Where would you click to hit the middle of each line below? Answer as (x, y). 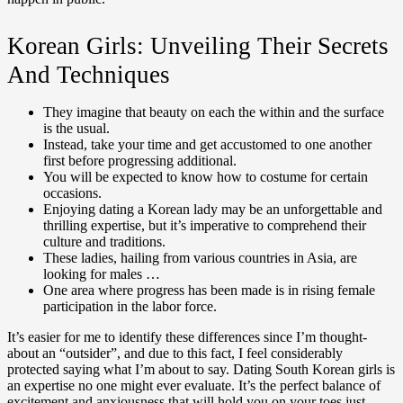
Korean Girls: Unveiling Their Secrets (198, 46)
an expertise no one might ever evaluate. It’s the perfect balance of (194, 385)
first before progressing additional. (140, 160)
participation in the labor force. (130, 306)
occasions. (72, 193)
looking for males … (102, 273)
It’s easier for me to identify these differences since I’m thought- (187, 336)
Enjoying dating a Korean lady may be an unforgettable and (213, 209)
